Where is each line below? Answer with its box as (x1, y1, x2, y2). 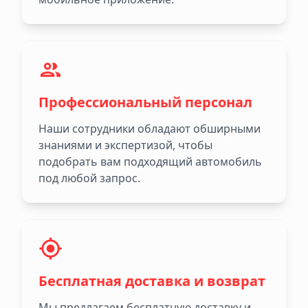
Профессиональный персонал (38, 93, 252, 112)
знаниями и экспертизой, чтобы (38, 137, 212, 153)
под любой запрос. (38, 170, 140, 186)
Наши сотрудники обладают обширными (38, 121, 261, 137)
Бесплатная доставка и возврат (38, 272, 265, 291)
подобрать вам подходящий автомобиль (38, 154, 262, 170)
